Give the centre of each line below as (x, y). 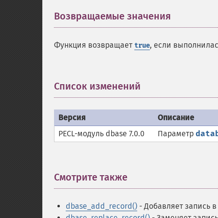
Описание (176, 118)
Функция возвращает (94, 45)
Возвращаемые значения (112, 16)
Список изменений (97, 86)
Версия (72, 118)
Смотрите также (91, 177)
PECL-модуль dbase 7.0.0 (101, 134)
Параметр (177, 134)
